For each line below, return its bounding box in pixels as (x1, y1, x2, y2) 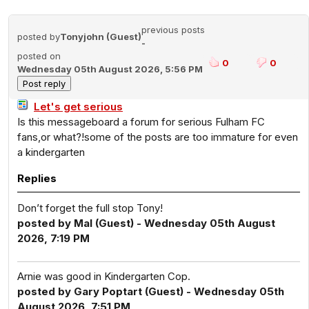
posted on (17, 50, 61, 61)
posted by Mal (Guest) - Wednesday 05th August (17, 217, 275, 230)
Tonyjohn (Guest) (60, 31, 141, 42)
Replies (17, 172, 57, 185)
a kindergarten (17, 146, 85, 159)
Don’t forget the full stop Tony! (17, 201, 163, 215)
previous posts (141, 24, 205, 35)
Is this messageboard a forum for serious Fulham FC (17, 115, 265, 128)
